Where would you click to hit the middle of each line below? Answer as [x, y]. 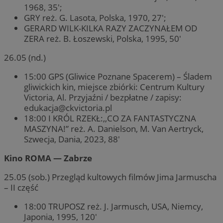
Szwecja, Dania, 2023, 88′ [72, 139]
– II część [21, 188]
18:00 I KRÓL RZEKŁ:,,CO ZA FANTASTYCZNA [110, 118]
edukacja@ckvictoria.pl [68, 108]
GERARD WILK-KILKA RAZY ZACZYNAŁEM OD [111, 28]
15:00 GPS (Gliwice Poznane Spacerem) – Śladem [118, 76]
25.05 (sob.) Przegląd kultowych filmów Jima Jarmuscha [110, 177]
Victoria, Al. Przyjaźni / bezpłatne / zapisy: [103, 97]
